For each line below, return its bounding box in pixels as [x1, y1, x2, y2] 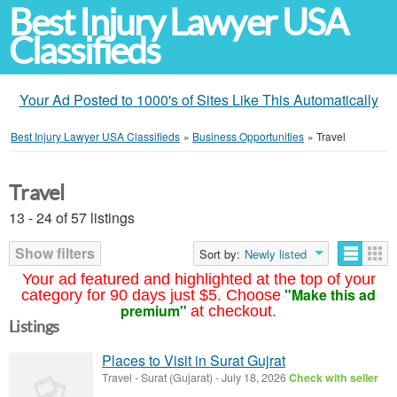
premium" [121, 300, 187, 321]
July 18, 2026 [219, 370, 289, 385]
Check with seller [289, 370, 378, 385]
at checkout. [191, 302, 276, 320]
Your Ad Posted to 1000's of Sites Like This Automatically [19, 90, 378, 110]
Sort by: [199, 245, 240, 262]
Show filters [15, 243, 95, 263]
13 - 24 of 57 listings [9, 207, 135, 228]
